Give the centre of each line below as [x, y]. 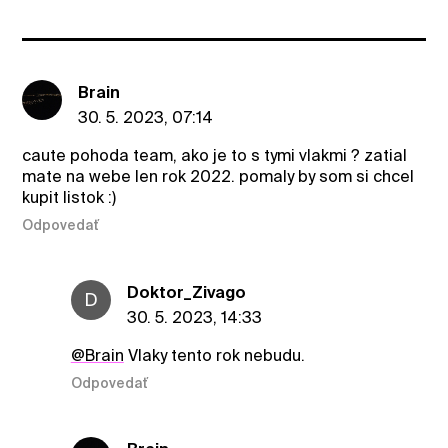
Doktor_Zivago [186, 292]
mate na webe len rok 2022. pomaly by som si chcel [218, 176]
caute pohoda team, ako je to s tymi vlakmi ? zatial [215, 155]
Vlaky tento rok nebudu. [214, 355]
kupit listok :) [69, 197]
